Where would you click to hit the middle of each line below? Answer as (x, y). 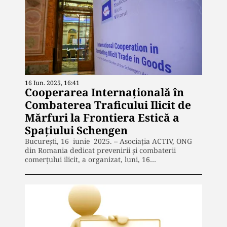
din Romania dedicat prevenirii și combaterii (100, 150)
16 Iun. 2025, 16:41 (52, 83)
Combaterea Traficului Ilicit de (108, 105)
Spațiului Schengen (76, 130)
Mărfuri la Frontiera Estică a (102, 118)
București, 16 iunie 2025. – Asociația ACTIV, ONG (108, 141)
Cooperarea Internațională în (104, 92)
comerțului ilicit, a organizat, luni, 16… (90, 160)
